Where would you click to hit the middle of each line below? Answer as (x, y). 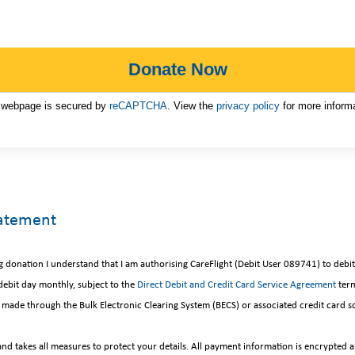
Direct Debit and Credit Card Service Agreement (237, 284)
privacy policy (248, 106)
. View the (191, 106)
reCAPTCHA (138, 106)
